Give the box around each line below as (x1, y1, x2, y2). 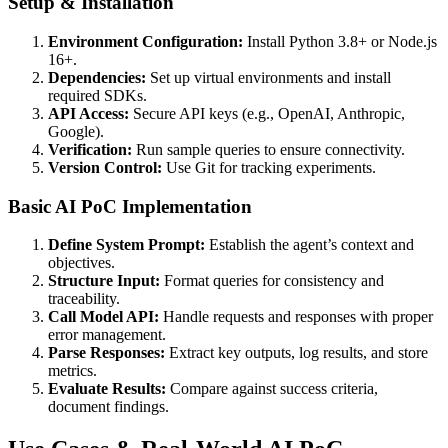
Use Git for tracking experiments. (162, 158, 376, 176)
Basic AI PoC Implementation (8, 195, 252, 217)
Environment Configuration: (48, 32, 243, 50)
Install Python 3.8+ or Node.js (243, 32, 437, 50)
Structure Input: (48, 272, 160, 290)
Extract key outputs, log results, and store (165, 344, 428, 362)
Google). (48, 122, 104, 140)
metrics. (48, 362, 97, 380)
